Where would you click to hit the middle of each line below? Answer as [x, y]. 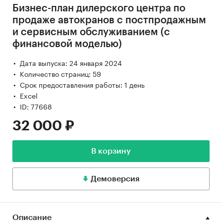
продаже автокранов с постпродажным [109, 21]
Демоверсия [115, 179]
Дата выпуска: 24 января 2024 [71, 63]
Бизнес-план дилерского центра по [99, 9]
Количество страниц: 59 [60, 74]
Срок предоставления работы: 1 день [82, 84]
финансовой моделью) [67, 44]
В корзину [111, 151]
